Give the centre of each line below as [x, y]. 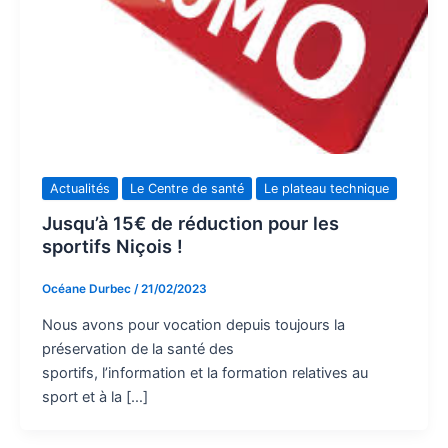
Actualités [79, 188]
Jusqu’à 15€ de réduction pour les [190, 222]
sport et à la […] [94, 396]
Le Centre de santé [186, 188]
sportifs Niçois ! [112, 245]
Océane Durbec [87, 289]
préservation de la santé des [137, 348]
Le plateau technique [326, 188]
